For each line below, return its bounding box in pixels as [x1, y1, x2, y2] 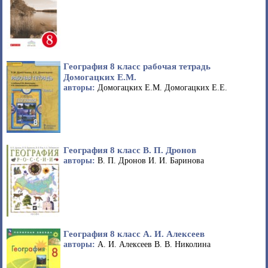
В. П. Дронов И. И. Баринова [98, 156, 204, 166]
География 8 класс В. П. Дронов [63, 145, 196, 156]
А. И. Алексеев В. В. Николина [98, 240, 211, 249]
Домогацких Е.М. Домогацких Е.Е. [98, 83, 227, 93]
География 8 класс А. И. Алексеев [63, 229, 205, 239]
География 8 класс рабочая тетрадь [63, 61, 211, 72]
